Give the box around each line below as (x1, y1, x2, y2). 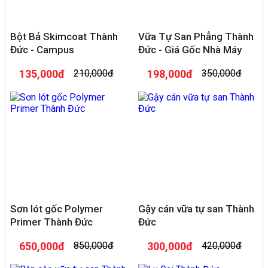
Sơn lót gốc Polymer (10, 203, 103, 215)
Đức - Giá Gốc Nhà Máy (138, 44, 242, 56)
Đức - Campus (10, 44, 74, 56)
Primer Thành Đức (10, 216, 93, 228)
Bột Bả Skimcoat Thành (10, 31, 118, 42)
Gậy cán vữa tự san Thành (138, 203, 254, 215)
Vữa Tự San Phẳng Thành (138, 31, 254, 42)
